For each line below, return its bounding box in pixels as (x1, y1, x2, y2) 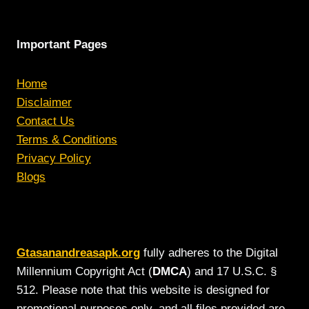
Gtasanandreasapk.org (17, 246, 140, 259)
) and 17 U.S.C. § (187, 265, 277, 278)
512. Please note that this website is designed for (17, 283, 270, 297)
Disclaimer (17, 96, 72, 109)
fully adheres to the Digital (140, 246, 278, 259)
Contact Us (17, 114, 74, 128)
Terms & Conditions (17, 133, 117, 146)
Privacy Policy (17, 152, 91, 165)
